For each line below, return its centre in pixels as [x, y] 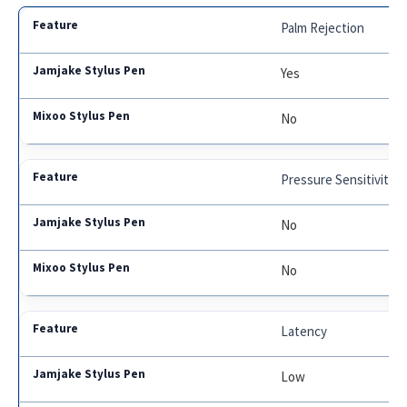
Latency [304, 332]
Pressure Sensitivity [338, 180]
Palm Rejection [323, 28]
